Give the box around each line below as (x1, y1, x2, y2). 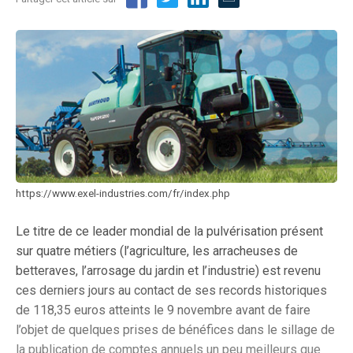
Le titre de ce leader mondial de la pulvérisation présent (16, 224, 323, 240)
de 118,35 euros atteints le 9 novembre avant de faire (16, 303, 310, 318)
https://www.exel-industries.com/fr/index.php (16, 188, 230, 200)
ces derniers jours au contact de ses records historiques (16, 283, 327, 299)
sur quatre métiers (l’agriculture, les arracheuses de (16, 243, 298, 259)
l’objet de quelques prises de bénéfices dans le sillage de (16, 322, 335, 338)
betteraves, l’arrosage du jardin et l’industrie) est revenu (16, 263, 321, 279)
